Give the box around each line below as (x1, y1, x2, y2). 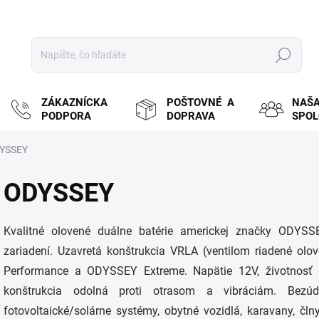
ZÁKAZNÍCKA (41, 96, 108, 109)
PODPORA (41, 110, 91, 122)
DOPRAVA (167, 110, 215, 122)
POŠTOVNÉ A (167, 96, 234, 109)
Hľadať (268, 49, 299, 61)
